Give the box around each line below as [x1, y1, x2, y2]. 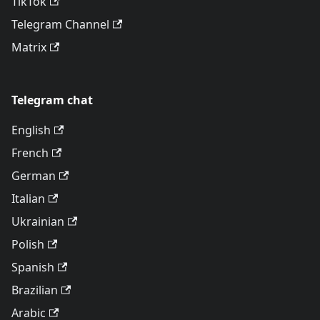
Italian [11, 191, 45, 206]
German [11, 168, 56, 184]
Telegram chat [11, 92, 93, 108]
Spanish [11, 259, 54, 275]
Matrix [11, 39, 46, 55]
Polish [11, 236, 44, 252]
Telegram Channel [11, 16, 109, 32]
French [11, 145, 49, 161]
